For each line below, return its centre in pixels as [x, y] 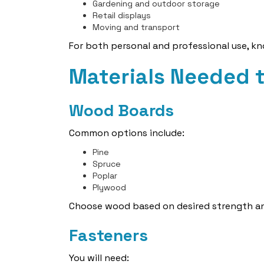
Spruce [107, 164]
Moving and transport [136, 27]
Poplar [105, 176]
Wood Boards [121, 110]
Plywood [109, 187]
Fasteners [108, 235]
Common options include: [127, 133]
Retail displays [122, 15]
